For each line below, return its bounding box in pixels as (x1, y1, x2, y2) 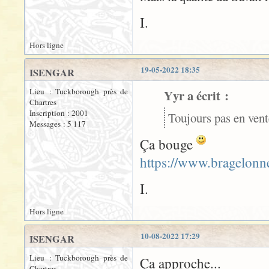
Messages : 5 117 (29, 118, 86, 130)
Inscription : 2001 (29, 107, 88, 119)
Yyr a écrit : (164, 86, 229, 105)
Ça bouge (140, 135, 196, 154)
